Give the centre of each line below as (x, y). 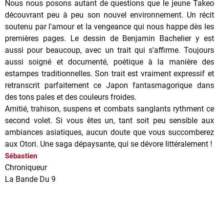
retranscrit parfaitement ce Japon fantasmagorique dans (109, 85)
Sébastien (21, 156)
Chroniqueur (26, 167)
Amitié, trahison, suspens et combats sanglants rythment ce (109, 109)
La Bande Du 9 (30, 179)
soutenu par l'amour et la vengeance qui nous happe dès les (109, 26)
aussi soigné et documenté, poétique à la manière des (109, 62)
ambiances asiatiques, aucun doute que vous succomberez (109, 132)
